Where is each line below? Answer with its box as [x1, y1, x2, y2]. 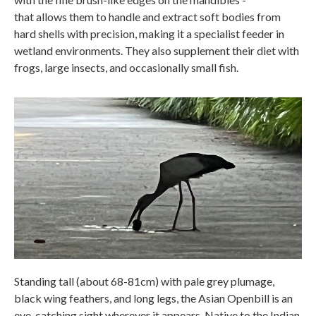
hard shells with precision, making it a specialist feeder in [14, 26, 284, 40]
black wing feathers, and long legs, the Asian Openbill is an [14, 291, 293, 305]
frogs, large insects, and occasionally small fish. [14, 60, 238, 74]
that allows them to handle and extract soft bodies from [14, 9, 281, 23]
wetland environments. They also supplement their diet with [14, 43, 299, 57]
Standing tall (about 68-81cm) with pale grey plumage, [14, 274, 274, 288]
